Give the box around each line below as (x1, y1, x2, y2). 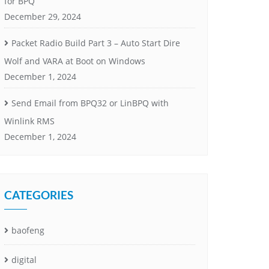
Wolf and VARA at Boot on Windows (4, 55, 145, 67)
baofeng (11, 224, 44, 236)
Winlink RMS (4, 115, 55, 127)
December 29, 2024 (4, 10, 81, 22)
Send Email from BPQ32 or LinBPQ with (11, 97, 169, 109)
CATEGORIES (4, 187, 73, 202)
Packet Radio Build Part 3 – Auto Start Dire (11, 37, 180, 49)
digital (11, 253, 37, 265)
